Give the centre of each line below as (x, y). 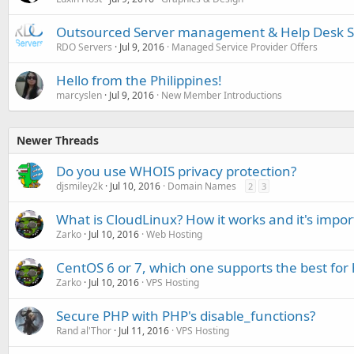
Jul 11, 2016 (144, 331)
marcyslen (79, 95)
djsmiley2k (79, 186)
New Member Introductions (222, 95)
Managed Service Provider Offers (245, 47)
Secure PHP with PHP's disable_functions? (186, 316)
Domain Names (202, 186)
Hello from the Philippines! (139, 80)
